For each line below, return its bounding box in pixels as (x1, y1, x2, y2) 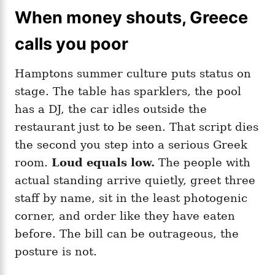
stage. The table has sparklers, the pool (15, 84, 241, 98)
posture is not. (15, 244, 97, 258)
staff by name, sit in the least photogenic (15, 191, 247, 204)
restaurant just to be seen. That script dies (15, 120, 258, 133)
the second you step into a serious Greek (15, 137, 247, 151)
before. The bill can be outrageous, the (15, 227, 239, 240)
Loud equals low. (52, 155, 155, 169)
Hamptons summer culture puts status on (15, 66, 251, 80)
